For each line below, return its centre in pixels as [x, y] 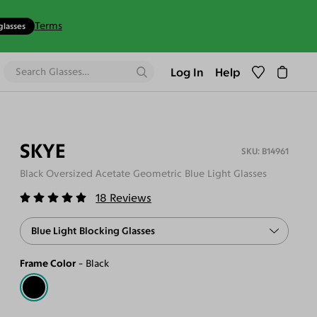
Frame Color [47, 263]
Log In [188, 72]
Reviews [131, 198]
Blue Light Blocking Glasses [93, 231]
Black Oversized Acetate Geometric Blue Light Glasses [143, 173]
